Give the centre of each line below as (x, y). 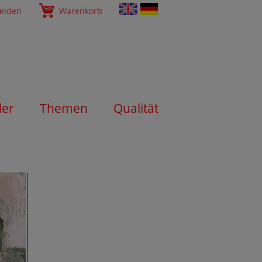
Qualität (136, 108)
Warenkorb (81, 11)
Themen (64, 108)
